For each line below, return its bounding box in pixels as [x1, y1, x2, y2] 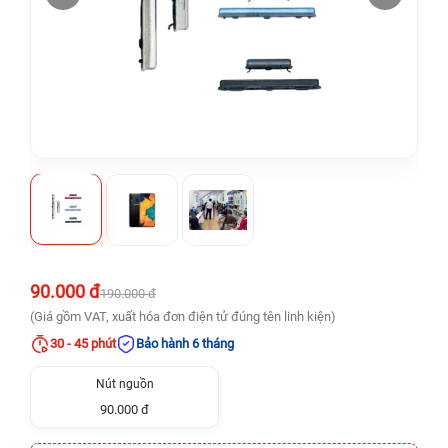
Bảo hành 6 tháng [136, 336, 234, 351]
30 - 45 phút [50, 336, 116, 351]
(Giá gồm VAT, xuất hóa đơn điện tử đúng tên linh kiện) [30, 309, 336, 324]
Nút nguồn [95, 377, 154, 391]
